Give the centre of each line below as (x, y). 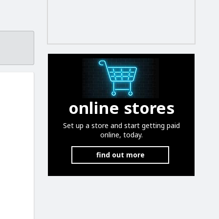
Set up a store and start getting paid (121, 126)
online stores (121, 108)
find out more (120, 155)
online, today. (121, 135)
